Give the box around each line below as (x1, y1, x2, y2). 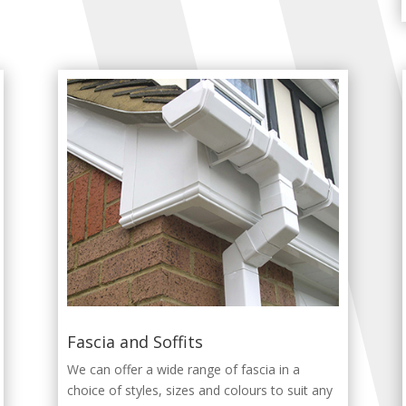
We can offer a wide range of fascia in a (66, 360, 300, 378)
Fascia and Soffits (66, 330, 203, 353)
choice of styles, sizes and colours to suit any (66, 381, 333, 399)
